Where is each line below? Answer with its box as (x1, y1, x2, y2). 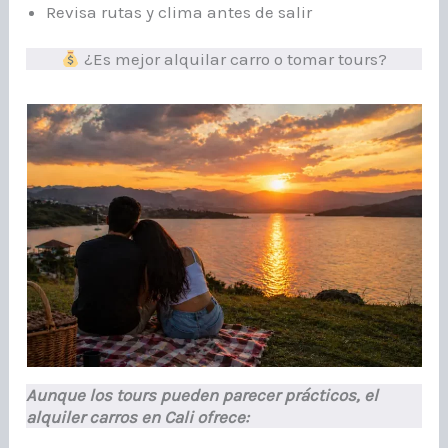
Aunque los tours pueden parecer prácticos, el (26, 385, 379, 406)
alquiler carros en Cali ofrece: (26, 407, 250, 428)
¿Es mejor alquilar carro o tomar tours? (80, 49, 388, 70)
